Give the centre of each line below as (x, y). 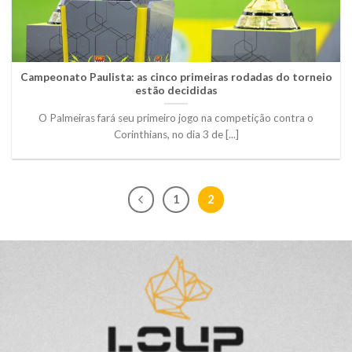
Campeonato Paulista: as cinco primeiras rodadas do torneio (176, 77)
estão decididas (176, 90)
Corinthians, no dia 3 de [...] (176, 134)
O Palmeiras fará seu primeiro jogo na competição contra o (176, 117)
